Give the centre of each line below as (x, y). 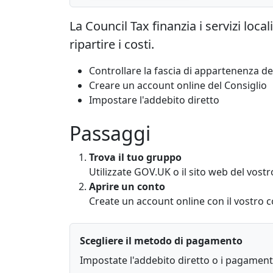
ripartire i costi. (112, 44)
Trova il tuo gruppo (135, 158)
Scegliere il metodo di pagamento (161, 241)
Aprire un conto (127, 187)
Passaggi (110, 133)
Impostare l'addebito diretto (154, 100)
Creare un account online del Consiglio (178, 86)
